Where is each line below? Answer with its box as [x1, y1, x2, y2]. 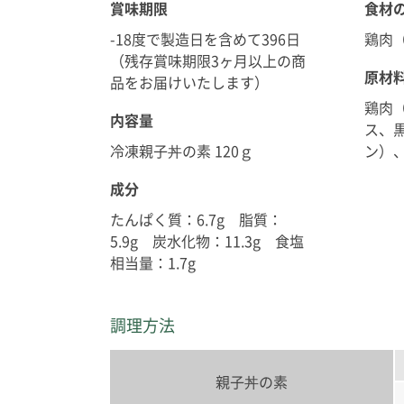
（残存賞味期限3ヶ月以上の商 [110, 50, 306, 72]
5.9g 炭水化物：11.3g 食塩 [110, 230, 304, 252]
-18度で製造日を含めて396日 [110, 28, 300, 50]
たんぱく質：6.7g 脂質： [110, 208, 282, 231]
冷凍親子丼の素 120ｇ [110, 140, 253, 162]
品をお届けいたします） [110, 71, 269, 94]
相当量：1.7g [110, 252, 196, 274]
